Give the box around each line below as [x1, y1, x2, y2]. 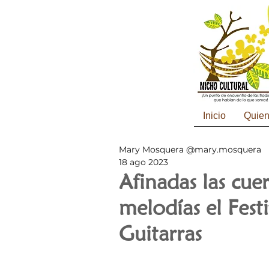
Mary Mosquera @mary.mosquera [119, 144, 261, 155]
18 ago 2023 [119, 157, 168, 168]
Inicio [202, 110, 226, 121]
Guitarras [119, 220, 202, 246]
